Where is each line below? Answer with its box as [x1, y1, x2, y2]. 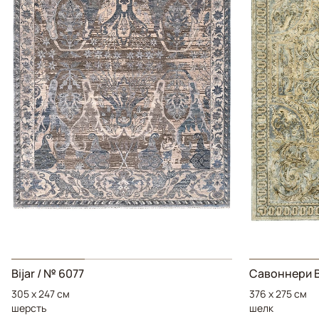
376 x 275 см [249, 287, 307, 301]
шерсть [11, 301, 46, 315]
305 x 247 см [11, 287, 70, 301]
